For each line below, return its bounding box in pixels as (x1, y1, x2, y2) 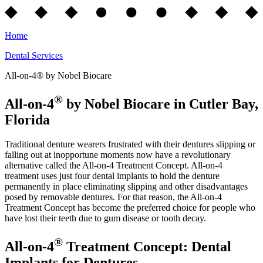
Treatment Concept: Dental (63, 239, 231, 255)
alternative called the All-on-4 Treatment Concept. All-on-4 (5, 160, 222, 171)
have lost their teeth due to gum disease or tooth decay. (5, 213, 206, 224)
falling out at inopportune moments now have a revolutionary (5, 150, 231, 160)
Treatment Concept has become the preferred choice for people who (5, 203, 255, 213)
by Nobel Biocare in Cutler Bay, (63, 96, 258, 112)
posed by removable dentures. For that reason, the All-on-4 (5, 192, 222, 203)
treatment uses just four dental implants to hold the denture (5, 171, 220, 181)
